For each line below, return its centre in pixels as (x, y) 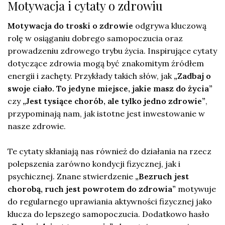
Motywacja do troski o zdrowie (70, 25)
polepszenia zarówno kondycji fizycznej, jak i (94, 163)
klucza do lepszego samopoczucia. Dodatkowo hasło (108, 214)
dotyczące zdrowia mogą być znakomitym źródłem (106, 63)
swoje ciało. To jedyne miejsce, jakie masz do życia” (110, 88)
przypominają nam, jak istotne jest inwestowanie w (106, 113)
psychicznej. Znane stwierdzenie (71, 176)
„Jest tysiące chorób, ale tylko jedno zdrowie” (114, 101)
